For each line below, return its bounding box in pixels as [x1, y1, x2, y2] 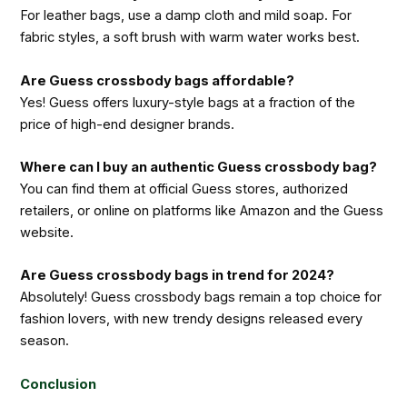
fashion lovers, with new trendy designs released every [20, 311, 363, 328]
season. [20, 333, 70, 350]
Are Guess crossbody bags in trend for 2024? [20, 267, 335, 284]
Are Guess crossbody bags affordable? [20, 72, 295, 89]
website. [20, 223, 74, 241]
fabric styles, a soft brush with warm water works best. [20, 29, 361, 46]
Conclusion [20, 375, 97, 392]
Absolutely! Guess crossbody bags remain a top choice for [20, 289, 382, 306]
